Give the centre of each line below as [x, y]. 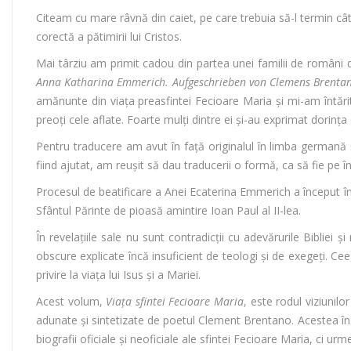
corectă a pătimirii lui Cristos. [109, 37]
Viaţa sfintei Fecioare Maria [175, 302]
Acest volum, [71, 302]
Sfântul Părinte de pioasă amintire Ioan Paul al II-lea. [168, 211]
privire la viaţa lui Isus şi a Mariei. [118, 275]
